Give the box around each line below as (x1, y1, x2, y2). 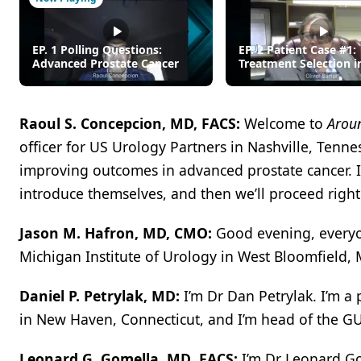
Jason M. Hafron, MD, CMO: (19, 222, 216, 243)
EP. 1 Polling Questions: (32, 41, 162, 57)
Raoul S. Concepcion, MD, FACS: (19, 113, 244, 133)
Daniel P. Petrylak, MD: (19, 285, 180, 305)
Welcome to (244, 113, 327, 133)
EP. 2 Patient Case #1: (239, 41, 356, 57)
